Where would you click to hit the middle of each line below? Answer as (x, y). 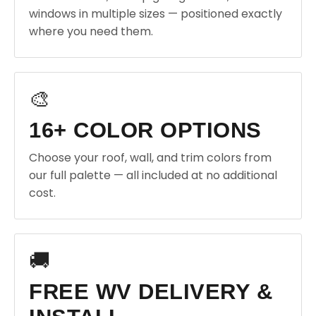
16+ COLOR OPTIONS (145, 130)
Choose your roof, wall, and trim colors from (150, 158)
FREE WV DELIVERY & (151, 292)
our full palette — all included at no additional (153, 175)
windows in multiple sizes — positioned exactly (156, 14)
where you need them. (91, 31)
